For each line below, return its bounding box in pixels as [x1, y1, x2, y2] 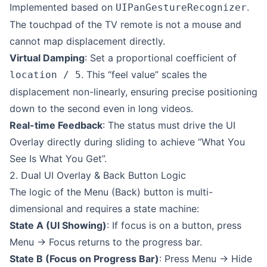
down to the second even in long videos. [10, 103, 193, 114]
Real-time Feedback [10, 119, 103, 131]
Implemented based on [10, 1, 116, 13]
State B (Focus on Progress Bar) [10, 253, 159, 265]
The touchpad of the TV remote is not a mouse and [10, 18, 241, 30]
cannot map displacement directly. [10, 35, 165, 47]
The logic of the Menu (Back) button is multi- [10, 186, 213, 198]
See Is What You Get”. [10, 153, 107, 164]
